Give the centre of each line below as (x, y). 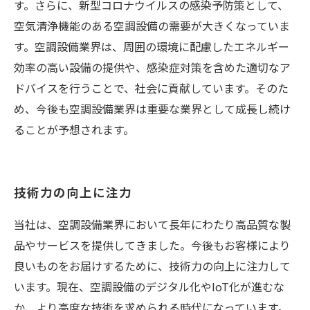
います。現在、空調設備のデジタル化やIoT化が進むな (149, 286)
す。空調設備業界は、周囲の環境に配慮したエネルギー (152, 46)
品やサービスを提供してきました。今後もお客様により (152, 245)
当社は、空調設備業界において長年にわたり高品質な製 (152, 224)
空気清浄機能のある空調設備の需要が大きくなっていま (152, 26)
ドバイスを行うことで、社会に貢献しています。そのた (151, 88)
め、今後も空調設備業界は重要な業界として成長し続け (152, 109)
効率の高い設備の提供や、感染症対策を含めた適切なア (152, 67)
